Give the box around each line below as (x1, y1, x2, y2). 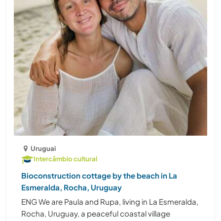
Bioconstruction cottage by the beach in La (21, 171, 177, 181)
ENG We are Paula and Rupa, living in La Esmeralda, (21, 197, 198, 207)
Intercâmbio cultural (34, 154, 97, 163)
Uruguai (31, 144, 56, 153)
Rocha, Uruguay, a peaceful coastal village (21, 209, 170, 219)
